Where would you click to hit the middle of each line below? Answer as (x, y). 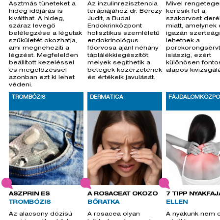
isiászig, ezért (189, 56)
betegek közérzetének (125, 70)
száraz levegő (32, 26)
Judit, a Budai (109, 19)
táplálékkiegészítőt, (119, 56)
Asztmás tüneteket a (42, 4)
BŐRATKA (103, 203)
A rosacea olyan (114, 214)
